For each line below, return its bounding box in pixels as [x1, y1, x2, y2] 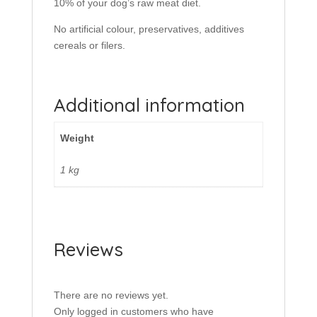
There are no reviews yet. [53, 289, 168, 301]
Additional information [53, 93, 245, 117]
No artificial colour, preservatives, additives [53, 23, 244, 35]
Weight [60, 132, 94, 144]
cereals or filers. [53, 40, 125, 52]
